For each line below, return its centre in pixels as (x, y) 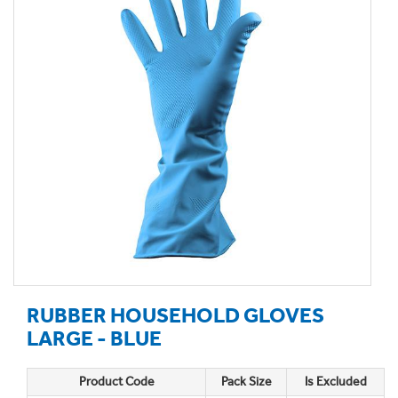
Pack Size (246, 382)
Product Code (116, 382)
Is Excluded (335, 382)
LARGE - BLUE (94, 338)
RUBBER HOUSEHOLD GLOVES (175, 315)
